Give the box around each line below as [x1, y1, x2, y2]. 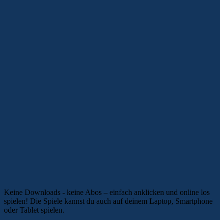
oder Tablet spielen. [4, 205, 64, 214]
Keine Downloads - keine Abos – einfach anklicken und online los [4, 188, 210, 196]
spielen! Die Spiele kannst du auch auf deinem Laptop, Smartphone [4, 196, 213, 205]
